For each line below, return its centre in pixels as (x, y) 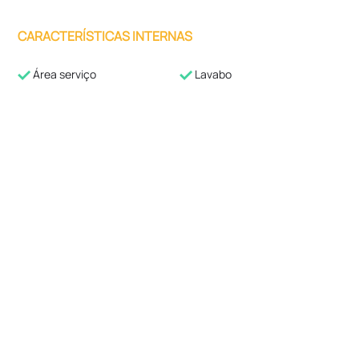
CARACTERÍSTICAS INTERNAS (105, 36)
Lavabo (212, 74)
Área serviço (64, 74)
